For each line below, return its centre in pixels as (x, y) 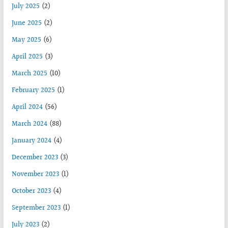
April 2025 (27, 57)
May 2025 (26, 40)
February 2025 (33, 90)
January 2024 (31, 141)
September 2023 (36, 208)
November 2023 (35, 174)
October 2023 (31, 191)
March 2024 (29, 124)
